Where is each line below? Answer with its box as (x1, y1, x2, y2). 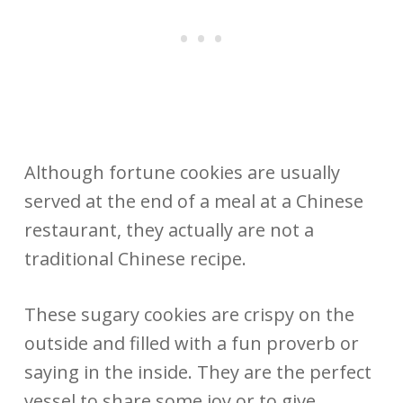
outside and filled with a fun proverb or (23, 330, 359, 355)
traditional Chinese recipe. (23, 246, 251, 271)
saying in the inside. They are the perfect (23, 359, 372, 384)
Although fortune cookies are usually (23, 159, 340, 184)
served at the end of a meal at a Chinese (23, 188, 363, 213)
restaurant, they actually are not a (23, 217, 314, 242)
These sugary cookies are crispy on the (23, 301, 354, 327)
